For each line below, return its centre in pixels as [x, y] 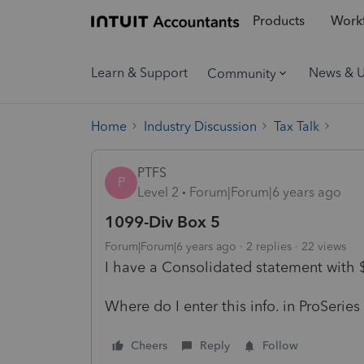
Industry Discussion [200, 126]
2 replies [269, 246]
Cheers [149, 345]
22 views [324, 246]
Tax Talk [297, 126]
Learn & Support [139, 73]
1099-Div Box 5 [162, 221]
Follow [280, 345]
